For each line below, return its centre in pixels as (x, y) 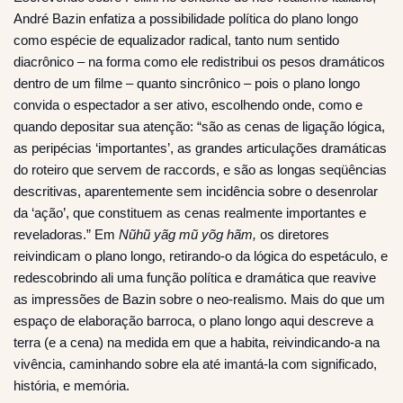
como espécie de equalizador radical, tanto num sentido (176, 40)
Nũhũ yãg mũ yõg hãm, (189, 235)
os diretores (295, 235)
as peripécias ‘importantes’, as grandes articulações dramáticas (200, 148)
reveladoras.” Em (66, 235)
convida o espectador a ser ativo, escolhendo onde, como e (188, 105)
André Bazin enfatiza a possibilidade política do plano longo (186, 19)
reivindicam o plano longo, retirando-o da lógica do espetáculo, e (201, 256)
